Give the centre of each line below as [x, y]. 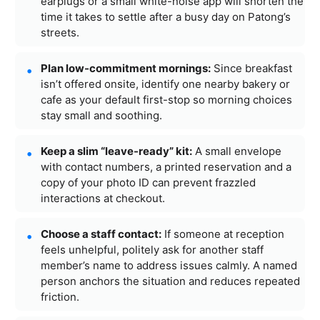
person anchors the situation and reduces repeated [170, 281]
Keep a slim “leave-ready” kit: [116, 151]
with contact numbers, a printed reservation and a [166, 166]
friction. [60, 296]
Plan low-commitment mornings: [126, 68]
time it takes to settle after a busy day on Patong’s [166, 16]
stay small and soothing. [101, 115]
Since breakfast [251, 68]
